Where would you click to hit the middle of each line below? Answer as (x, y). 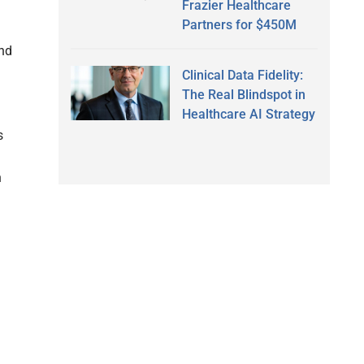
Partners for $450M (239, 24)
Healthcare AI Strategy (248, 114)
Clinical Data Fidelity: (242, 75)
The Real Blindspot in (243, 94)
